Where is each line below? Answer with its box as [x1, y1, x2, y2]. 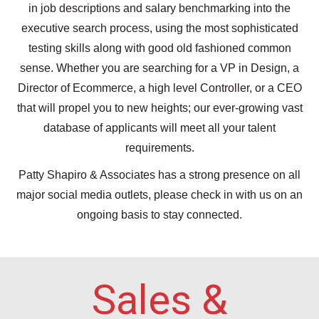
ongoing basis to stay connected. [77, 209, 242, 221]
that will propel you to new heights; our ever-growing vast [16, 102, 303, 114]
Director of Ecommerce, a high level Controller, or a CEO [17, 82, 302, 94]
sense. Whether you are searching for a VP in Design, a [20, 62, 299, 74]
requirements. [125, 142, 194, 154]
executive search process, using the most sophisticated [21, 22, 298, 34]
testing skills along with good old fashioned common [28, 42, 291, 54]
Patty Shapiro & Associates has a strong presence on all [19, 169, 300, 181]
